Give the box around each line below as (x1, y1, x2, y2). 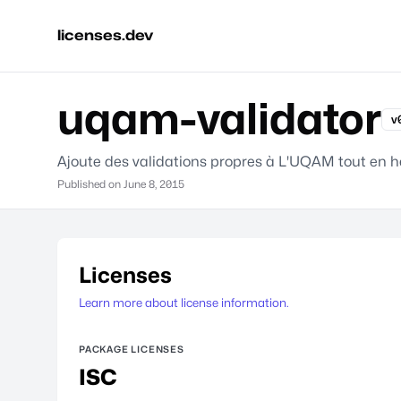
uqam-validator (57, 93, 381, 144)
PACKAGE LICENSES (79, 344, 184, 354)
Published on (57, 177, 124, 191)
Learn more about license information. (79, 295, 289, 310)
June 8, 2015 (124, 177, 184, 191)
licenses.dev (57, 27, 153, 44)
